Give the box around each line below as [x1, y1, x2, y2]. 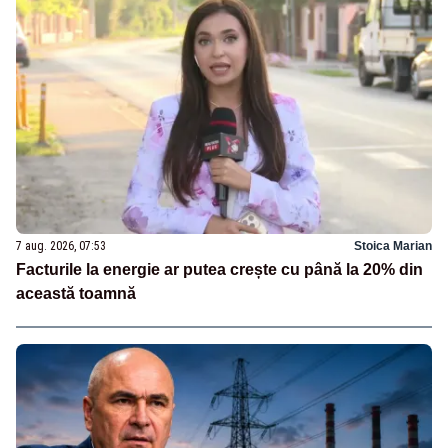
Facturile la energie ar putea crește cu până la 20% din [16, 261, 423, 279]
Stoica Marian [354, 239, 432, 254]
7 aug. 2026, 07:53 [16, 239, 106, 254]
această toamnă [16, 285, 136, 303]
